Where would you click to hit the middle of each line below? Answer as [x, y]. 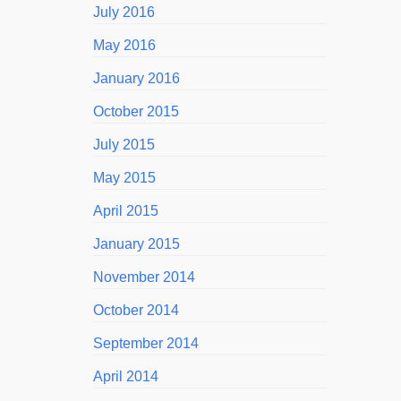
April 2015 [126, 211]
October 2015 [136, 111]
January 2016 [137, 78]
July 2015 [124, 145]
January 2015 [137, 244]
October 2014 [136, 310]
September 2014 [146, 343]
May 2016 [124, 45]
